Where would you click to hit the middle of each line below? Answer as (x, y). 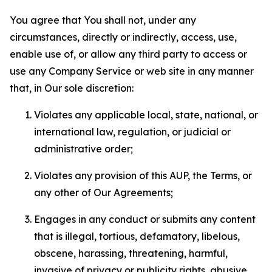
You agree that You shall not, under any (103, 20)
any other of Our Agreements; (104, 192)
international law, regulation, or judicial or (132, 132)
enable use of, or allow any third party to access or (128, 54)
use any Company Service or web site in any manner (132, 71)
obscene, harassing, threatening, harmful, (131, 253)
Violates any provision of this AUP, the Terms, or (143, 175)
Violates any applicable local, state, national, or (146, 115)
